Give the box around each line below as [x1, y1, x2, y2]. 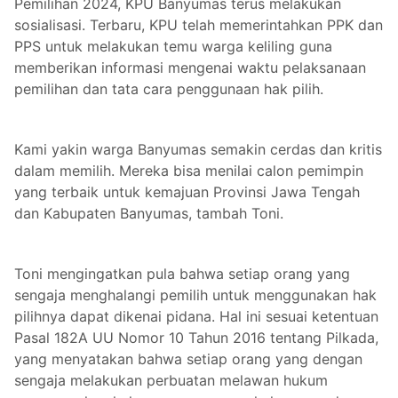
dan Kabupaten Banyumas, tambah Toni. [14, 204, 283, 223]
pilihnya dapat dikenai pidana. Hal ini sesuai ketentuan [14, 307, 378, 326]
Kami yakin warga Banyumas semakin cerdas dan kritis [14, 140, 382, 159]
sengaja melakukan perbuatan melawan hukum [14, 371, 328, 390]
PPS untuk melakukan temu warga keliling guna [14, 37, 332, 56]
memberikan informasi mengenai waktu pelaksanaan [14, 59, 366, 77]
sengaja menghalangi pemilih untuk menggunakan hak [14, 286, 377, 305]
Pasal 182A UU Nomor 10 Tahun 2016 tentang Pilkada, [14, 329, 378, 347]
